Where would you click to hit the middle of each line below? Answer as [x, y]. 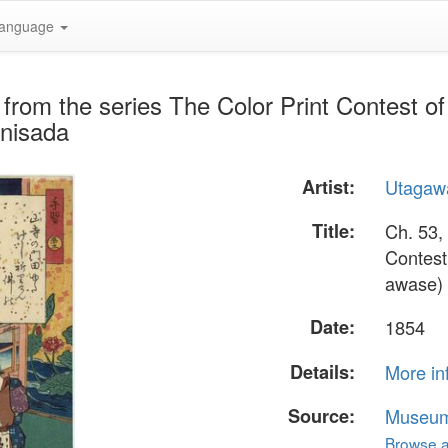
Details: [323, 371]
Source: [322, 415]
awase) [414, 283]
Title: [334, 231]
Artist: [329, 187]
